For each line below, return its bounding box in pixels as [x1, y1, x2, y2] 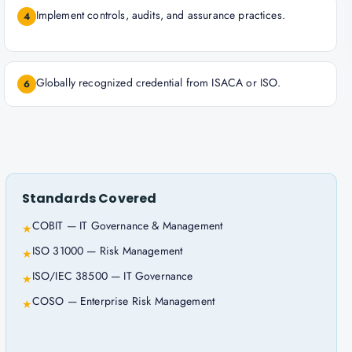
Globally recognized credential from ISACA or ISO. [35, 75, 281, 90]
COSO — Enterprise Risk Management [31, 293, 215, 309]
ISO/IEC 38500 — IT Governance [31, 268, 193, 284]
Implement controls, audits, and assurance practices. [35, 7, 285, 23]
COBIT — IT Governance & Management [31, 218, 223, 233]
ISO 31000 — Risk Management [31, 243, 183, 258]
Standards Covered [21, 189, 157, 207]
